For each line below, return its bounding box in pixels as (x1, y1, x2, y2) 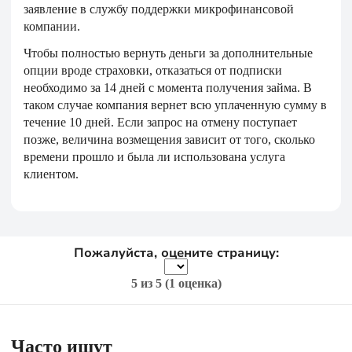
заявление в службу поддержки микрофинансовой (24, 2, 294, 16)
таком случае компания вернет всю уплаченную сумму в (24, 98, 327, 112)
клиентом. (24, 167, 79, 181)
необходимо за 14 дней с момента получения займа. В (24, 81, 312, 94)
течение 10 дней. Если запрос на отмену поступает (24, 115, 297, 129)
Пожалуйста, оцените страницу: (73, 244, 279, 262)
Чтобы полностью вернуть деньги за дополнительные (24, 46, 313, 60)
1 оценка (168, 277, 218, 290)
